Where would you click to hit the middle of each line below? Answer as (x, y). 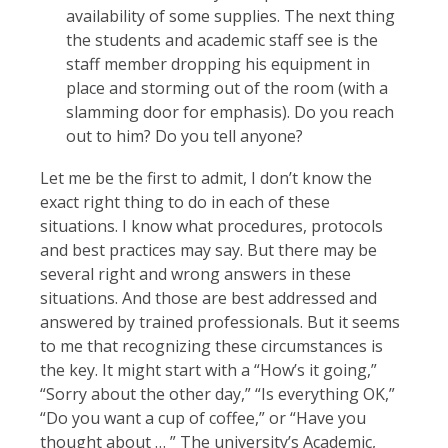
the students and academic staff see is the (221, 39)
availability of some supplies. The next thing (230, 15)
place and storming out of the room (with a (226, 87)
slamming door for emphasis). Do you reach (229, 111)
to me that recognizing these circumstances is (211, 345)
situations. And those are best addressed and (208, 297)
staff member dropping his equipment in (217, 63)
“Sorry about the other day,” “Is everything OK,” (217, 393)
